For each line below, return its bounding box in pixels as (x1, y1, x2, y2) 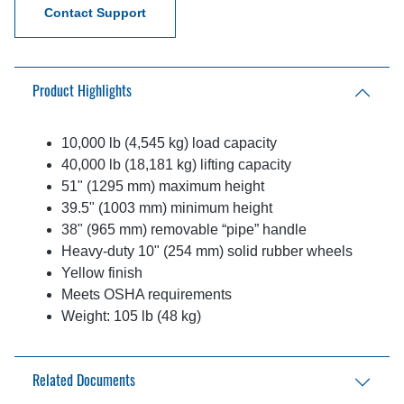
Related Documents (32, 374, 135, 390)
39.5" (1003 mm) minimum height (61, 200, 276, 216)
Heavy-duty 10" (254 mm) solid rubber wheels (61, 243, 356, 260)
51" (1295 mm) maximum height (61, 179, 268, 195)
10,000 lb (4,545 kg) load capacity (61, 135, 280, 151)
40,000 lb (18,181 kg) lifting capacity (61, 157, 295, 173)
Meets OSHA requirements (61, 287, 235, 303)
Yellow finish (61, 265, 146, 281)
